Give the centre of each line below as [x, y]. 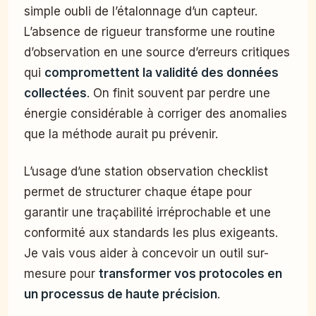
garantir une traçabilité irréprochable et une [147, 213]
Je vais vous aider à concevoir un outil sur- [146, 254]
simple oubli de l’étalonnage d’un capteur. [141, 12]
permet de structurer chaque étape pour [138, 192]
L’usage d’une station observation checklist [146, 172]
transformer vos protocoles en [190, 274]
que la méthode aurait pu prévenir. [121, 134]
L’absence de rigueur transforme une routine [150, 32]
